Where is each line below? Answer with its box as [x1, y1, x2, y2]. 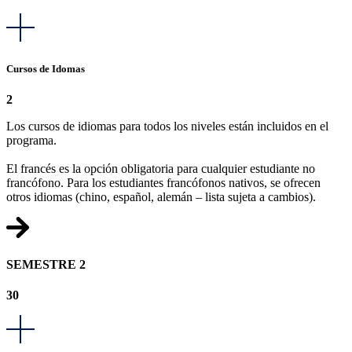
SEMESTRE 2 [6, 257, 86, 271]
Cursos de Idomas [6, 62, 85, 75]
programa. [6, 133, 57, 147]
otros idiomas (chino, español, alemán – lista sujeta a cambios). [6, 189, 316, 203]
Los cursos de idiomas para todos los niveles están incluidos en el [6, 119, 328, 133]
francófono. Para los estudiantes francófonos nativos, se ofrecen [6, 175, 321, 189]
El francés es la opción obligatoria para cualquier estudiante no [6, 161, 315, 175]
